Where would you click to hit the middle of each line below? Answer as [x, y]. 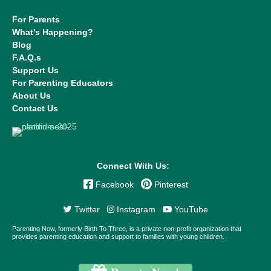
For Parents [36, 19]
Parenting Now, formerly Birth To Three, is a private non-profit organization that [127, 228]
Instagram [135, 209]
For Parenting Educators [63, 83]
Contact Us [35, 108]
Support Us [35, 70]
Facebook [114, 184]
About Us [31, 96]
